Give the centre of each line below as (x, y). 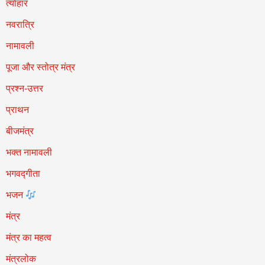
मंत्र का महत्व (28, 237)
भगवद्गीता (23, 174)
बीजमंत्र (20, 131)
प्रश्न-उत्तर (24, 88)
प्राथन (17, 110)
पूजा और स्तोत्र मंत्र (40, 67)
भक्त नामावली (29, 152)
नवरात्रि (20, 25)
